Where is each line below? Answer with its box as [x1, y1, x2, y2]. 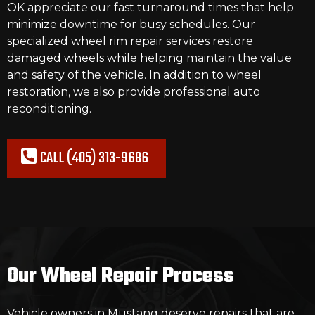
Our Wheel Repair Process [7, 260, 234, 292]
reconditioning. [7, 102, 91, 115]
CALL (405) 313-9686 [40, 146, 148, 171]
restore [210, 34, 253, 48]
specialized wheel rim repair [7, 34, 166, 48]
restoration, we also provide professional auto [7, 85, 260, 98]
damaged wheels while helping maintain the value [7, 51, 292, 65]
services [166, 34, 210, 48]
